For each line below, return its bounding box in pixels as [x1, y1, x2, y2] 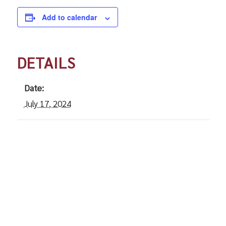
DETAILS [17, 52, 76, 73]
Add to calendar [41, 12, 97, 23]
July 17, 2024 [24, 98, 71, 109]
